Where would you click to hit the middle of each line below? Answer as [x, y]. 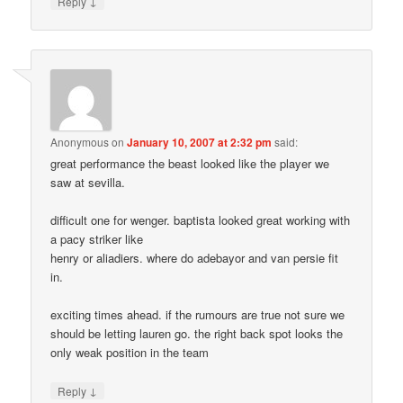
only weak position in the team [130, 353]
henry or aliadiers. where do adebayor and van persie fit [195, 258]
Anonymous [80, 142]
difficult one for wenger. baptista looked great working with [201, 220]
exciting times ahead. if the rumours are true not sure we [198, 315]
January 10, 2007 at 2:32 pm [200, 143]
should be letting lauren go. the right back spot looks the [197, 334]
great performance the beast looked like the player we [190, 164]
